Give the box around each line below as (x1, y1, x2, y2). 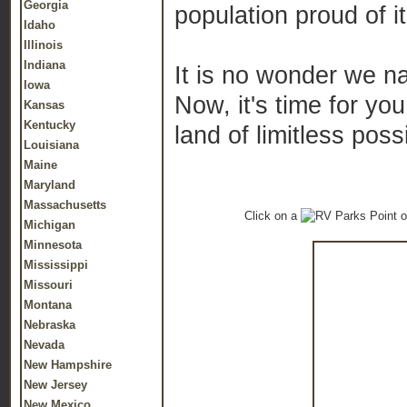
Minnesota (24, 238, 82, 252)
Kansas (24, 98, 65, 112)
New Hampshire (24, 358, 112, 372)
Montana (24, 298, 72, 312)
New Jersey (24, 378, 87, 392)
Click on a (244, 209, 301, 223)
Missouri (24, 278, 73, 292)
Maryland (24, 178, 75, 192)
